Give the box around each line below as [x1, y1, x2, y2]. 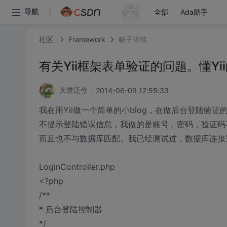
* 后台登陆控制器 [39, 204, 102, 214]
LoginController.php [39, 162, 115, 172]
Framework [68, 34, 105, 44]
